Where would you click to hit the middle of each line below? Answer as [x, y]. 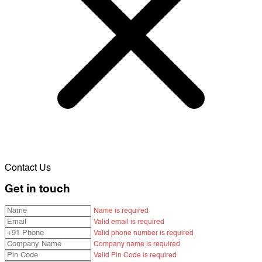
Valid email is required [129, 223]
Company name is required [137, 245]
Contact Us [28, 168]
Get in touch [37, 189]
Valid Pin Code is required [135, 256]
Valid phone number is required [144, 234]
